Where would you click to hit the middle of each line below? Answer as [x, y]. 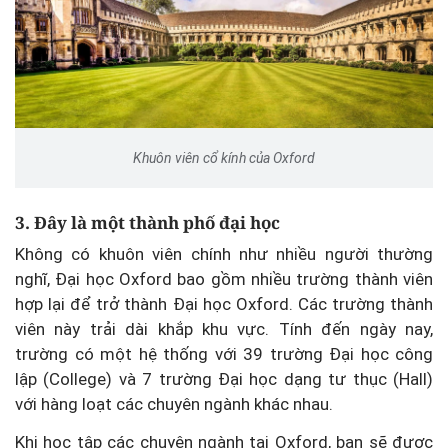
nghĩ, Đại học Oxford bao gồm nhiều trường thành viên [224, 279]
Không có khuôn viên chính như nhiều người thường [224, 254]
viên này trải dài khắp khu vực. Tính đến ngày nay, [224, 329]
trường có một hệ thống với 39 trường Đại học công [224, 354]
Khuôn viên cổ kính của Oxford [224, 158]
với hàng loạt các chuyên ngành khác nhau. [174, 404]
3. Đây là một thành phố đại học [149, 222]
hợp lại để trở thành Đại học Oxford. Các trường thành [224, 304]
